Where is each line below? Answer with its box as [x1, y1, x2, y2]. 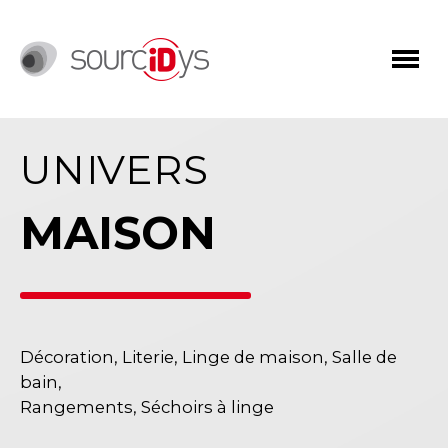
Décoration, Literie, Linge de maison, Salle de [20, 347, 397, 367]
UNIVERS [20, 145, 209, 194]
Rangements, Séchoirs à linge [20, 397, 274, 417]
